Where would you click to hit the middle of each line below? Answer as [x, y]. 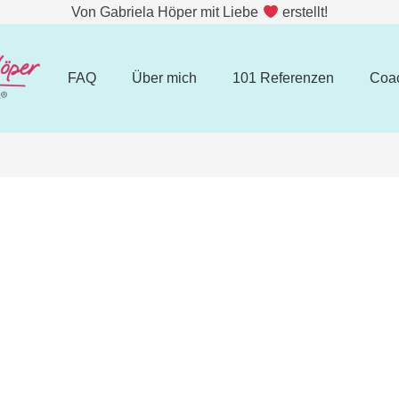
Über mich [164, 78]
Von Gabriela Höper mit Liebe [167, 12]
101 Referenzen [283, 78]
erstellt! [303, 12]
